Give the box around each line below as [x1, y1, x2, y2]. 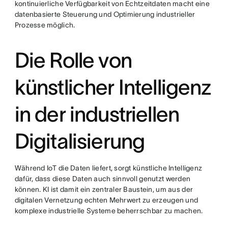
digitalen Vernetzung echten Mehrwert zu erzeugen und [14, 196, 198, 205]
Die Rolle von [14, 48, 132, 72]
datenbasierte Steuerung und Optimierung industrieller [14, 10, 195, 19]
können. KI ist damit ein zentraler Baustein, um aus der [14, 185, 193, 194]
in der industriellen [14, 102, 180, 126]
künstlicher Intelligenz [14, 75, 212, 99]
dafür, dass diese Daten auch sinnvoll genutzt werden [14, 175, 191, 183]
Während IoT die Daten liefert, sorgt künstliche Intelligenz [14, 164, 203, 173]
